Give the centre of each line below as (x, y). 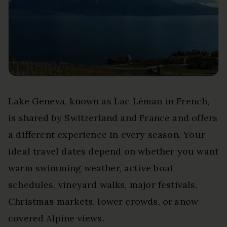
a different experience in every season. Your (107, 134)
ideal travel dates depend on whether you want (113, 151)
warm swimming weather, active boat (91, 168)
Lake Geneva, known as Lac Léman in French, (109, 101)
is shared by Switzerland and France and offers (113, 118)
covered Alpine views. (56, 218)
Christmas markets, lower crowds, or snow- (105, 201)
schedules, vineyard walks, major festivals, (103, 184)
